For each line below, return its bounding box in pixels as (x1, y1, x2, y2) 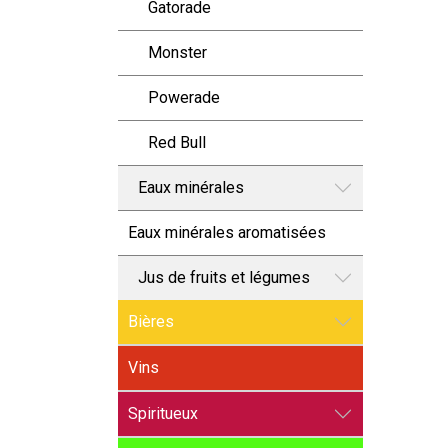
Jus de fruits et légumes (138, 268, 310, 287)
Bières (128, 312, 174, 331)
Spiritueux (128, 404, 198, 423)
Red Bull (148, 133, 206, 152)
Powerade (148, 88, 220, 107)
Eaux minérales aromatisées (128, 223, 326, 242)
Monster (148, 43, 207, 62)
